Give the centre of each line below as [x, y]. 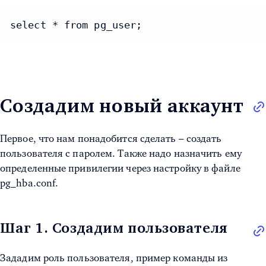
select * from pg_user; [76, 25]
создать [204, 139]
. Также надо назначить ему [177, 154]
